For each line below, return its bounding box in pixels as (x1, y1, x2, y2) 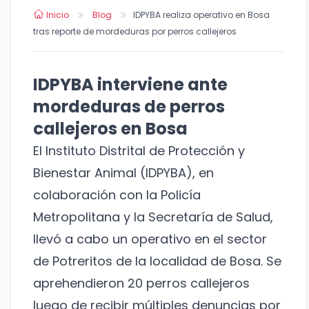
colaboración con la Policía (33, 186, 201, 204)
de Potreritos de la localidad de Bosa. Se (33, 252, 281, 270)
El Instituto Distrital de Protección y (33, 142, 245, 160)
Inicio (44, 9, 71, 21)
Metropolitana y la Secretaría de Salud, (33, 208, 273, 226)
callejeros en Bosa (33, 117, 188, 141)
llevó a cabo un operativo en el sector (33, 230, 267, 248)
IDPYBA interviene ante (33, 73, 228, 97)
